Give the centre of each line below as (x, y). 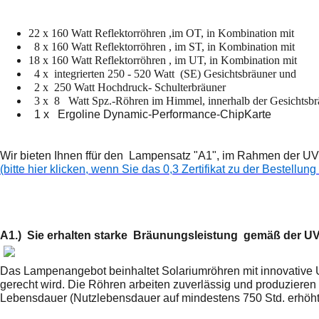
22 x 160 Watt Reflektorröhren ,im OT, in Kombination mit (161, 33)
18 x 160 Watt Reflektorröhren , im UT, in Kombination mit (163, 60)
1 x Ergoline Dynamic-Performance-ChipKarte (150, 114)
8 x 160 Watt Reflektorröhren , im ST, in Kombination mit (164, 46)
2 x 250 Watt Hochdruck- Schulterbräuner (127, 87)
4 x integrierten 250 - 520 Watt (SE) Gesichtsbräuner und (162, 73)
